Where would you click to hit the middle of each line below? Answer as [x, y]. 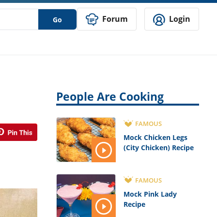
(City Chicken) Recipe [158, 148]
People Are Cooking [110, 97]
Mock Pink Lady [150, 194]
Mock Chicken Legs [155, 138]
